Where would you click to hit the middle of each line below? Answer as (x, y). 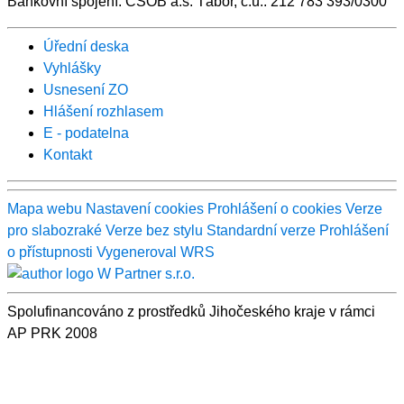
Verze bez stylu (154, 230)
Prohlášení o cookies (276, 208)
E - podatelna (86, 133)
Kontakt (68, 154)
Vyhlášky (72, 68)
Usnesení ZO (86, 89)
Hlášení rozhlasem (103, 111)
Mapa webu (45, 208)
